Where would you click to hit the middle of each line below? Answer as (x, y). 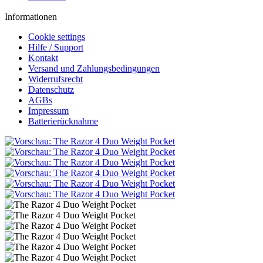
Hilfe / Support (56, 47)
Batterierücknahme (63, 121)
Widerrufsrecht (55, 79)
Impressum (48, 111)
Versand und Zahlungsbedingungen (94, 68)
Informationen (31, 17)
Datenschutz (51, 90)
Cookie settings (57, 37)
